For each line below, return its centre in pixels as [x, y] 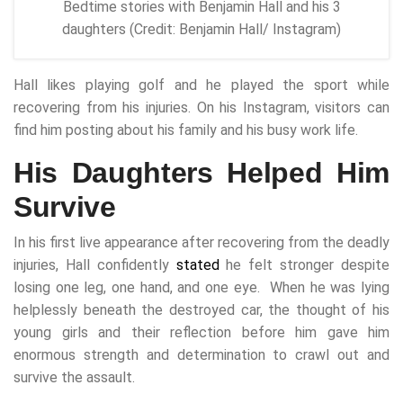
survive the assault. [76, 377]
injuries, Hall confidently [95, 264]
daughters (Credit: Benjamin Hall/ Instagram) [201, 29]
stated [197, 264]
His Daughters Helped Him [201, 172]
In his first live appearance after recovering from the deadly [201, 242]
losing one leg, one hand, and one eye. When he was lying [201, 287]
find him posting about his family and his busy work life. [186, 130]
